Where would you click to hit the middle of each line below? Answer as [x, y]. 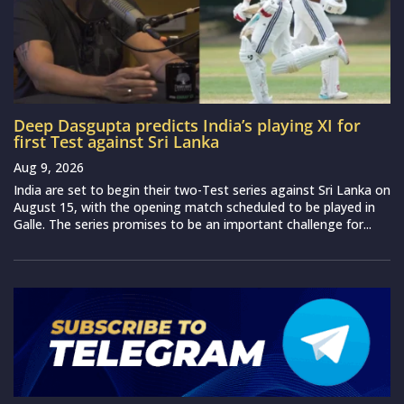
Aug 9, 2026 [49, 167]
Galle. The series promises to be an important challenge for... [193, 224]
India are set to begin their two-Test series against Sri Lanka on [202, 189]
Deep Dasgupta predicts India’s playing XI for [187, 125]
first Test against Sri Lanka [116, 141]
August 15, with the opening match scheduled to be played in [194, 207]
